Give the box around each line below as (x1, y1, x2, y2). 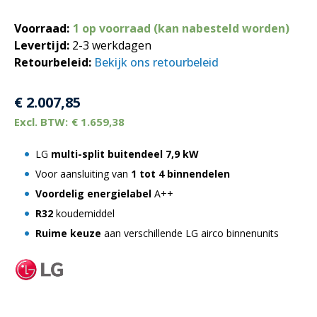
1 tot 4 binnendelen (131, 167, 230, 180)
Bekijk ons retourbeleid (94, 54, 219, 70)
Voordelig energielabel (35, 187, 151, 200)
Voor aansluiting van (35, 167, 131, 180)
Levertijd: (14, 38, 69, 53)
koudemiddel (53, 207, 115, 220)
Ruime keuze (35, 226, 101, 240)
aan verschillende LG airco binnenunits (101, 226, 279, 240)
